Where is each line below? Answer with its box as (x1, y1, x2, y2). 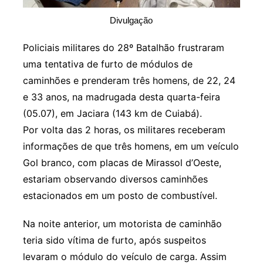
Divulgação (110, 15, 153, 25)
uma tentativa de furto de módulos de (22, 58, 193, 70)
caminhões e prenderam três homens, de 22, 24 (22, 74, 235, 86)
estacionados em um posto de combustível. (22, 189, 217, 201)
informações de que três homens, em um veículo (22, 140, 239, 152)
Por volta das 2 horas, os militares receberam (22, 123, 225, 136)
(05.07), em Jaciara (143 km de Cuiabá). (22, 107, 202, 119)
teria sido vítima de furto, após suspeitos (22, 234, 206, 246)
